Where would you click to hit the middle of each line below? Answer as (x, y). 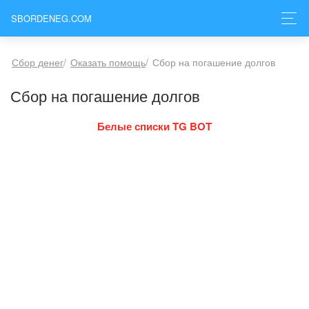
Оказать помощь (108, 62)
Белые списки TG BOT (154, 126)
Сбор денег (38, 62)
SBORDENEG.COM (51, 18)
